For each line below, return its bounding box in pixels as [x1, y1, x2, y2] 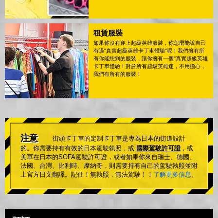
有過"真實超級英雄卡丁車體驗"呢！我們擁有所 [93, 48, 204, 54]
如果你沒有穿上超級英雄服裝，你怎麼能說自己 [93, 40, 206, 46]
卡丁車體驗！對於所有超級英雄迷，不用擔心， [93, 63, 206, 70]
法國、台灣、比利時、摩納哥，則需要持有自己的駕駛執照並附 [20, 162, 198, 170]
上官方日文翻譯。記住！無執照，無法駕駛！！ [20, 171, 153, 179]
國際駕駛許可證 [136, 145, 181, 152]
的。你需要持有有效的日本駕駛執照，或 [20, 145, 136, 152]
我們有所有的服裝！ [93, 71, 142, 77]
